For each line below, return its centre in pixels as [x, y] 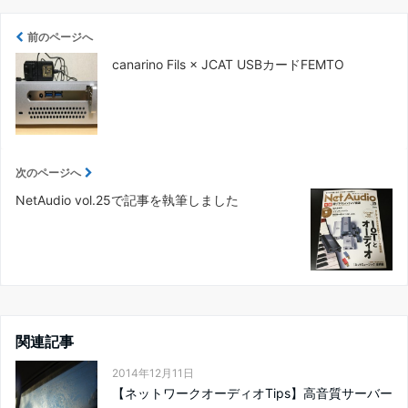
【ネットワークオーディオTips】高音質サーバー [252, 393]
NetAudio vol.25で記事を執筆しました [127, 200]
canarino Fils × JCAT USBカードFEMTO [228, 64]
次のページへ [48, 173]
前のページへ [60, 37]
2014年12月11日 [153, 373]
